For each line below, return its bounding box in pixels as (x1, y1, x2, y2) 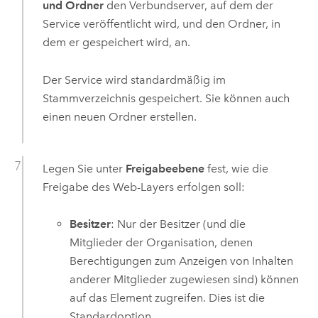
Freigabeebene (125, 161, 204, 175)
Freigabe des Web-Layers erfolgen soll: (42, 180, 245, 194)
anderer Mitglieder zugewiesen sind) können (70, 272, 300, 286)
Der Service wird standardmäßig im (42, 72, 226, 87)
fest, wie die (204, 161, 268, 175)
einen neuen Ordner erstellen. (42, 109, 197, 124)
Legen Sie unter (42, 161, 126, 175)
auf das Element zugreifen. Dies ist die (70, 290, 265, 305)
